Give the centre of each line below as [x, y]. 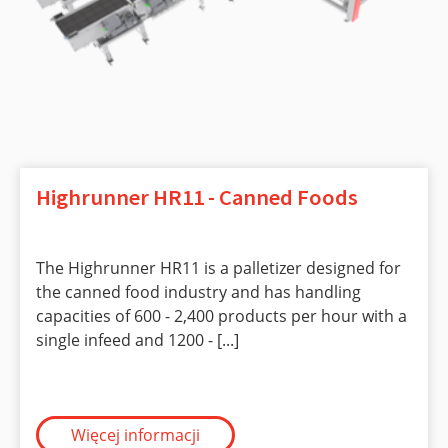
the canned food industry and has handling [198, 291]
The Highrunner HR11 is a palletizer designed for [218, 267]
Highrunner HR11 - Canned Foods [197, 196]
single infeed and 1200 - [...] [137, 339]
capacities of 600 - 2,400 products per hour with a [221, 315]
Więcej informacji [135, 434]
